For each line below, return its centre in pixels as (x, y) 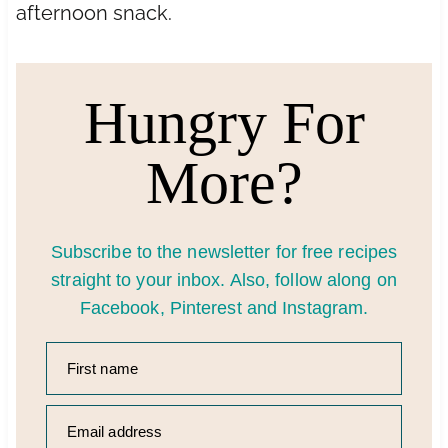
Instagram (323, 307)
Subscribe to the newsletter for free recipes (224, 251)
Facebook (119, 307)
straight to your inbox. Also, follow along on (224, 279)
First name (102, 368)
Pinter (193, 307)
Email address (114, 432)
